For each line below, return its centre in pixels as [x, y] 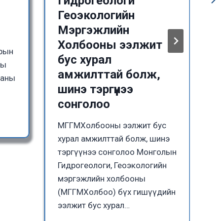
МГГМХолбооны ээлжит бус [112, 126]
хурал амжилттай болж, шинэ [113, 139]
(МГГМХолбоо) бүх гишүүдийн [116, 192]
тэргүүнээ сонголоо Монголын [117, 152]
